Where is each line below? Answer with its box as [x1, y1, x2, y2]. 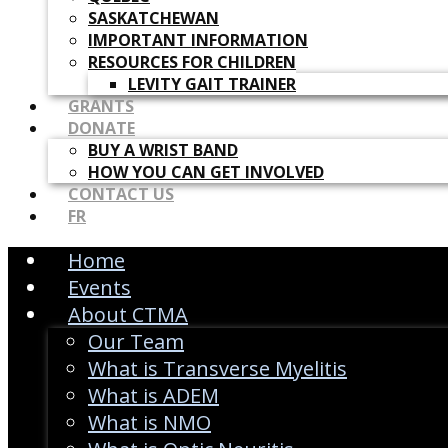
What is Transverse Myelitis [88, 355, 347, 383]
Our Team [88, 328, 184, 356]
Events [68, 274, 131, 302]
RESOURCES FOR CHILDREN [88, 51, 296, 74]
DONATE [68, 117, 135, 140]
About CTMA [68, 301, 188, 329]
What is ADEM [88, 382, 219, 410]
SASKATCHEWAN [88, 7, 219, 30]
